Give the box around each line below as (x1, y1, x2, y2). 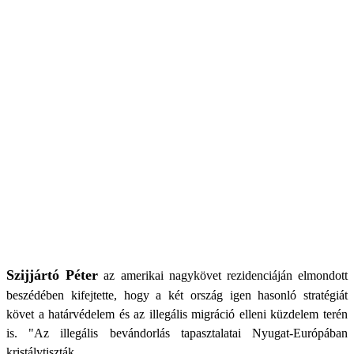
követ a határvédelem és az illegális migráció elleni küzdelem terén (6, 307, 348, 321)
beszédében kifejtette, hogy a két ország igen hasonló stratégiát (6, 288, 348, 302)
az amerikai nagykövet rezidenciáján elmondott (98, 269, 348, 282)
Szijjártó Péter (6, 267, 99, 283)
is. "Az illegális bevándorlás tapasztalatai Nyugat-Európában (6, 326, 348, 340)
